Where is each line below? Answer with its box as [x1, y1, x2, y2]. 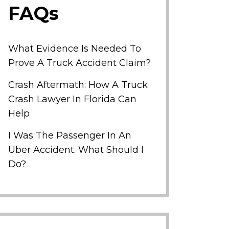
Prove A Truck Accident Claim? [8, 57, 151, 68]
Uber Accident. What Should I [8, 144, 144, 155]
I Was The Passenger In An [8, 130, 131, 141]
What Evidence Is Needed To [8, 43, 141, 54]
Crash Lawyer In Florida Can [8, 94, 136, 105]
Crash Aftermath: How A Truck [8, 79, 148, 90]
